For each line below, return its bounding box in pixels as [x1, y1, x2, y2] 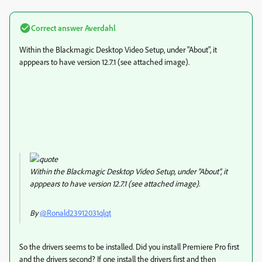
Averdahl [83, 23, 116, 33]
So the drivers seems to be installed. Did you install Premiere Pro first [19, 242, 239, 251]
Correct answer [31, 23, 83, 33]
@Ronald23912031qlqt [40, 208, 111, 218]
